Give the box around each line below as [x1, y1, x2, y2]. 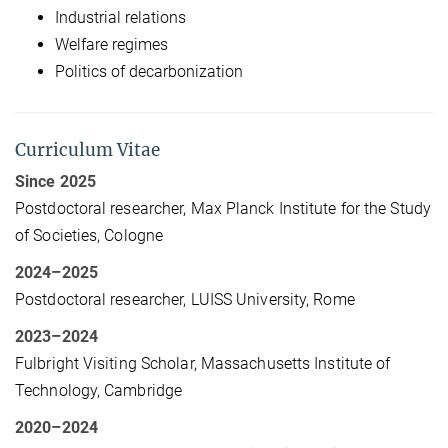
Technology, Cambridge [15, 380, 183, 400]
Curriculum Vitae [15, 138, 160, 161]
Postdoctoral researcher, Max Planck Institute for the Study [15, 198, 431, 218]
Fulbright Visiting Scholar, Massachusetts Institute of [15, 353, 391, 373]
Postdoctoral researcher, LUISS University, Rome [15, 289, 355, 309]
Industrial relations [55, 7, 186, 27]
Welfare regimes [55, 34, 168, 54]
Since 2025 [15, 171, 96, 191]
